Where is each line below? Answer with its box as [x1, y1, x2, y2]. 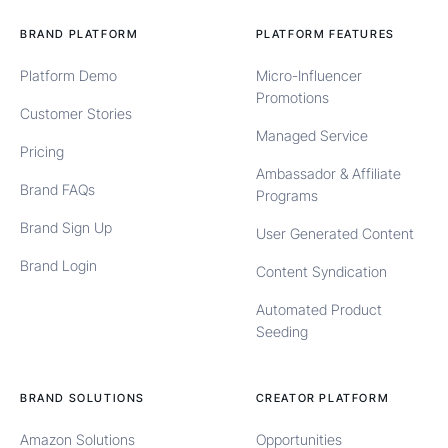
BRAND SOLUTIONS [20, 390, 145, 405]
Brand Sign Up [20, 218, 112, 236]
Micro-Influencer [255, 66, 362, 84]
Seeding [255, 322, 308, 340]
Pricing [20, 142, 64, 160]
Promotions [255, 88, 329, 106]
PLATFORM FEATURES [255, 26, 395, 41]
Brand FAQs [20, 180, 95, 198]
